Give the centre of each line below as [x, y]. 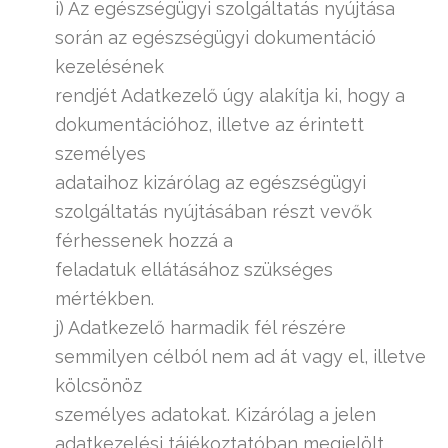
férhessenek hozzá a [144, 240]
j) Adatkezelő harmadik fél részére [200, 327]
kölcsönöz [98, 385]
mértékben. [104, 298]
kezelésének [109, 66]
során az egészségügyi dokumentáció [215, 37]
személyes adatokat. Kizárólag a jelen [215, 414]
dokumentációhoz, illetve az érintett [209, 124]
